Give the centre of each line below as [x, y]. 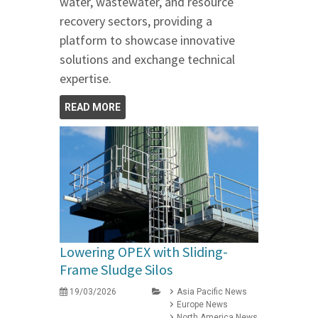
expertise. [86, 79]
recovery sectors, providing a [136, 21]
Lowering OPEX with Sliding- [144, 252]
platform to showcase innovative [147, 40]
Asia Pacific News [212, 292]
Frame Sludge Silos [116, 270]
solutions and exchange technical [147, 60]
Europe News [202, 305]
